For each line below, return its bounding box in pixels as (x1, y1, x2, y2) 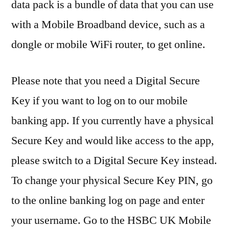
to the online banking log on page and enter (11, 193, 204, 208)
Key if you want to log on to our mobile (11, 94, 188, 108)
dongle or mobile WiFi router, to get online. (11, 37, 205, 52)
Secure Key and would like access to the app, (11, 133, 214, 148)
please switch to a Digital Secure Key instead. (11, 153, 217, 168)
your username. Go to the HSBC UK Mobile (11, 213, 211, 228)
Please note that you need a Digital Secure (11, 74, 200, 88)
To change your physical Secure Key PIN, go (11, 173, 213, 188)
